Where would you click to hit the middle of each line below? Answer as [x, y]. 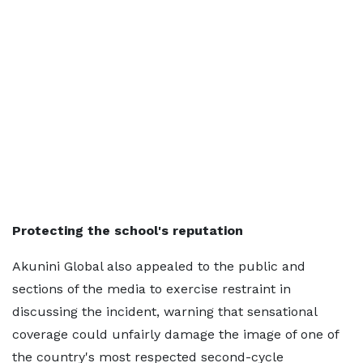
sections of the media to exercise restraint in [152, 289]
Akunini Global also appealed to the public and [159, 266]
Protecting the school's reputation [128, 231]
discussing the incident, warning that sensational [164, 312]
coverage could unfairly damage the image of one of [175, 334]
